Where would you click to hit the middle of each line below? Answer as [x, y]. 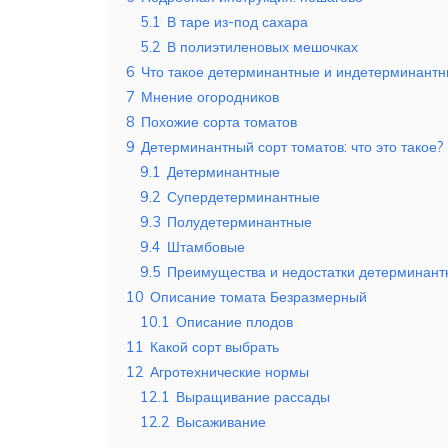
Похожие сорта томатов [219, 122]
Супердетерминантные [243, 197]
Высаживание [221, 422]
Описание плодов [234, 322]
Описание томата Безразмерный [258, 297]
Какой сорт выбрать [214, 347]
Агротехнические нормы [229, 372]
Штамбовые [206, 247]
